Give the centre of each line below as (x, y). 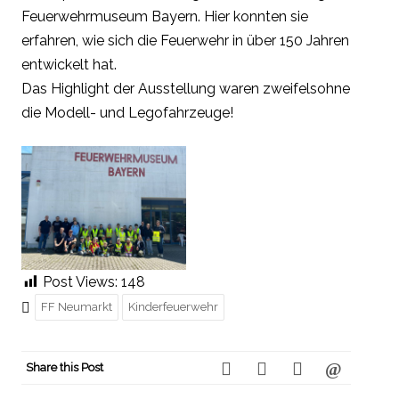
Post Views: (80, 282)
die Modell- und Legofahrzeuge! (127, 113)
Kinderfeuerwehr (173, 307)
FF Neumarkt (77, 307)
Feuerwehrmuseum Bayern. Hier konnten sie (165, 17)
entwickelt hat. (69, 65)
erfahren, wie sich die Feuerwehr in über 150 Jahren (185, 41)
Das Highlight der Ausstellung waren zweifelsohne (186, 89)
